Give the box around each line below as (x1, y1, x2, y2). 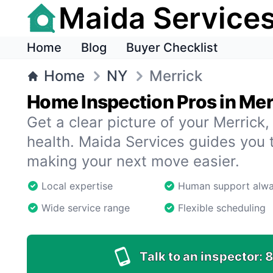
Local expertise (41, 180, 113, 192)
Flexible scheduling (178, 202, 266, 214)
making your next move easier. (27, 152, 239, 170)
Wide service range (41, 202, 130, 214)
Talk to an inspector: (139, 249, 263, 264)
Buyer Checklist (126, 40, 218, 55)
